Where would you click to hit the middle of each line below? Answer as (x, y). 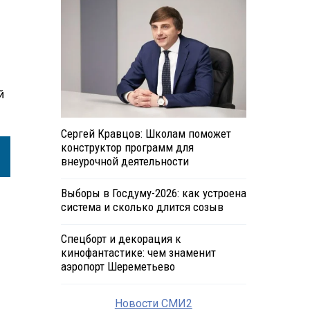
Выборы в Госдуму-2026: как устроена (153, 193)
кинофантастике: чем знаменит (138, 253)
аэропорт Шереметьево (118, 267)
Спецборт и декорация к (121, 239)
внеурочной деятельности (125, 162)
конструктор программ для (127, 148)
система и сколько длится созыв (142, 207)
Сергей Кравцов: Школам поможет (146, 134)
